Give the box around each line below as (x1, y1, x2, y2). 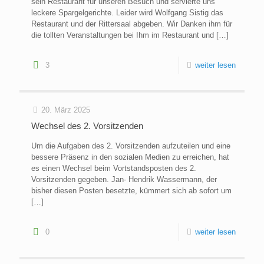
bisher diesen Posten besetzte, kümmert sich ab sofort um (31, 186, 232, 196)
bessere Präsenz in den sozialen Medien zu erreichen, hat (31, 153, 229, 162)
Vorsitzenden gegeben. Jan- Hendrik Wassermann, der (31, 175, 217, 184)
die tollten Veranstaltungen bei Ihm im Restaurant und (31, 31, 214, 40)
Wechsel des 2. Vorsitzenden (31, 121, 143, 131)
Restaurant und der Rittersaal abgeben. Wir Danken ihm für (31, 19, 232, 29)
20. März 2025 (41, 105, 90, 115)
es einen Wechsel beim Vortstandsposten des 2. (31, 164, 196, 173)
